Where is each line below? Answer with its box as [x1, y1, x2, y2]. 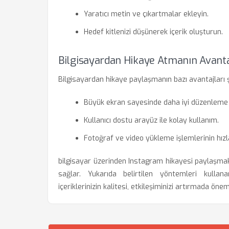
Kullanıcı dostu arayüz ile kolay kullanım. [84, 116, 219, 125]
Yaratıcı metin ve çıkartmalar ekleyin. [84, 9, 209, 19]
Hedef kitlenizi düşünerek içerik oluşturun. [84, 27, 223, 37]
